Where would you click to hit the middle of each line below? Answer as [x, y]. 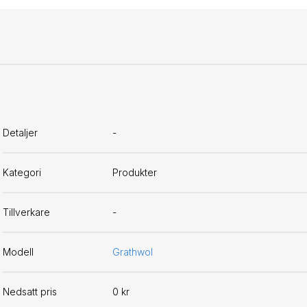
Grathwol [133, 252]
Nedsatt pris [30, 292]
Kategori [22, 173]
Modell [18, 252]
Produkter [135, 173]
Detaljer [20, 133]
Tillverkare [26, 212]
